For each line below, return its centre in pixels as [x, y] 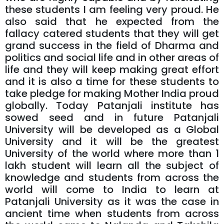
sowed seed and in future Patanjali [112, 117]
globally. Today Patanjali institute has [112, 105]
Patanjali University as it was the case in [112, 201]
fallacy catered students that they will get [112, 33]
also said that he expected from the [112, 21]
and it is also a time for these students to [112, 81]
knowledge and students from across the [112, 177]
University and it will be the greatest [112, 141]
